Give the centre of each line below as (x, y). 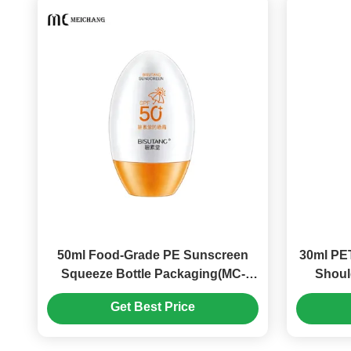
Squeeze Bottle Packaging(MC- (153, 274)
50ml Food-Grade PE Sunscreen (153, 255)
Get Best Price (153, 307)
